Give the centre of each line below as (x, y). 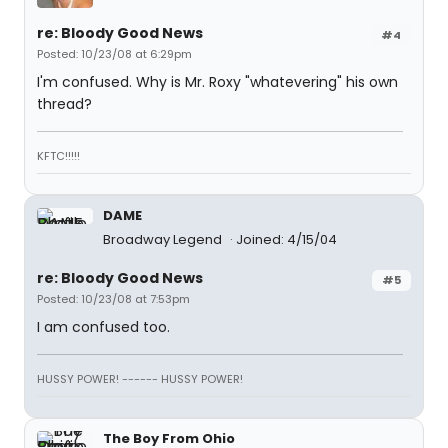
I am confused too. (103, 327)
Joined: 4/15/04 (286, 240)
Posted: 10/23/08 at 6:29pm (114, 54)
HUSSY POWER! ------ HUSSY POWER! (140, 379)
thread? (64, 104)
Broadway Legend (164, 240)
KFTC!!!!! (58, 156)
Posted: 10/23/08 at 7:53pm (113, 299)
